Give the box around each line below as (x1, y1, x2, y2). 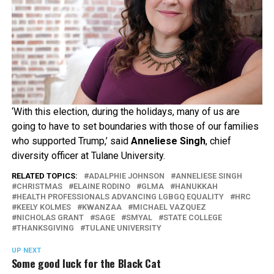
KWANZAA (81, 202, 122, 212)
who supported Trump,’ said (11, 135, 131, 147)
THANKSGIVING (16, 223, 74, 233)
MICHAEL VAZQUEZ (132, 202, 206, 212)
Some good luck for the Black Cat (11, 255, 161, 272)
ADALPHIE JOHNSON (88, 171, 165, 181)
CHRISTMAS (16, 182, 62, 191)
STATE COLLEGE (163, 213, 222, 223)
